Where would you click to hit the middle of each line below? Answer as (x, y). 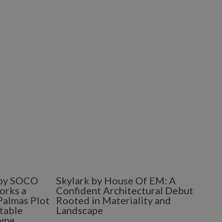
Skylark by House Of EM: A (116, 180)
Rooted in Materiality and (113, 200)
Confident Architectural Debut (124, 190)
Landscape (79, 210)
